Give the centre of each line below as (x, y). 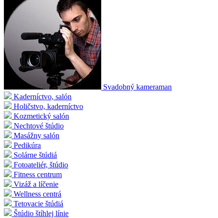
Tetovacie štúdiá (38, 204)
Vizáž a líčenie (36, 184)
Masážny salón (36, 136)
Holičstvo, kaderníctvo (48, 107)
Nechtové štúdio (39, 126)
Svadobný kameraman (137, 87)
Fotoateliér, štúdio (41, 165)
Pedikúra (27, 145)
